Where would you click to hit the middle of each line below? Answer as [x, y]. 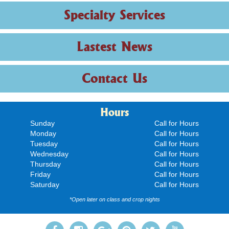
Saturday [45, 185]
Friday [40, 174]
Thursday [45, 164]
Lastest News [114, 47]
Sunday [42, 123]
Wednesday [49, 154]
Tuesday [44, 144]
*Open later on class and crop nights [114, 199]
